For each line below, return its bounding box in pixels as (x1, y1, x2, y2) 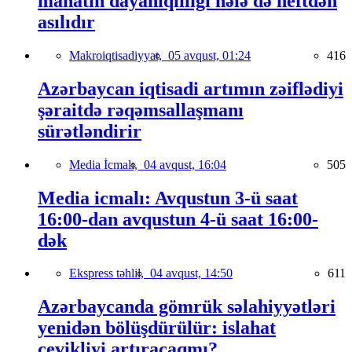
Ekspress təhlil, (69, 266, 150, 280)
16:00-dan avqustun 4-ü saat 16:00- (38, 208, 318, 229)
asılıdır (38, 11, 95, 32)
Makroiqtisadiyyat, (69, 48, 168, 62)
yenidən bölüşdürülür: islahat (38, 317, 276, 339)
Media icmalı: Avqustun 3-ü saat (38, 187, 298, 208)
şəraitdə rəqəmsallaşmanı (38, 99, 244, 120)
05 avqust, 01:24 (168, 48, 251, 62)
